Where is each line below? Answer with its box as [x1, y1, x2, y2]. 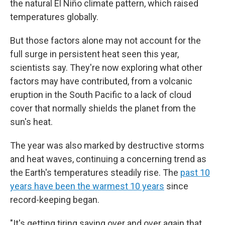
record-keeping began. [10, 194, 99, 205]
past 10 [180, 167, 210, 178]
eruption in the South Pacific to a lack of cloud [10, 89, 191, 100]
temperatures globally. [10, 12, 98, 22]
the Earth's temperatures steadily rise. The [10, 167, 180, 178]
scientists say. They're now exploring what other [10, 62, 202, 73]
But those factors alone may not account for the [10, 35, 201, 46]
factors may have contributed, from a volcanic [10, 76, 192, 86]
